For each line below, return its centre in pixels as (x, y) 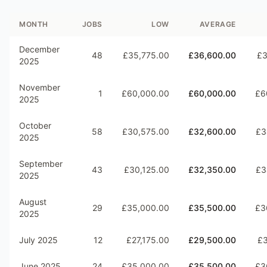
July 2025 (38, 240)
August (33, 202)
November (40, 87)
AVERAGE (218, 24)
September (41, 164)
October (35, 125)
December (39, 49)
